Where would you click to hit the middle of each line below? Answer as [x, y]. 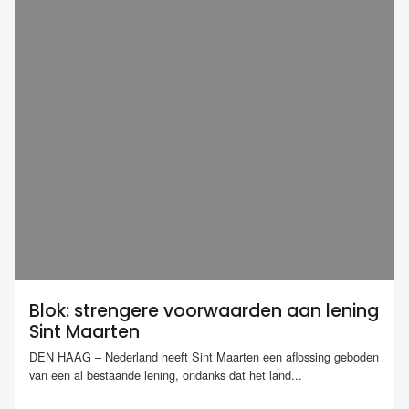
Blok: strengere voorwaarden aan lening [204, 311]
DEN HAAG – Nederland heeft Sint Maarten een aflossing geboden [204, 357]
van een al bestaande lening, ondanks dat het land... [166, 375]
